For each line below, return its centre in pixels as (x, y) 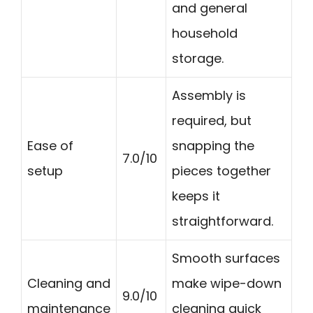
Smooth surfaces (226, 258)
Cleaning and (69, 283)
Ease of (50, 145)
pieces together (221, 170)
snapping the (213, 145)
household (205, 33)
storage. (198, 58)
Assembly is (209, 95)
